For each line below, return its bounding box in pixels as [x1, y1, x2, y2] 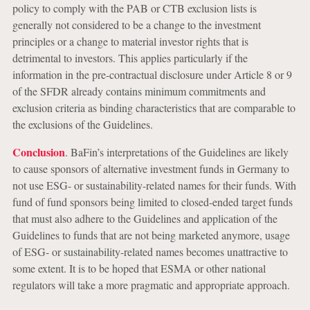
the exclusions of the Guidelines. [12, 117, 153, 131]
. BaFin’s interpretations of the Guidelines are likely [64, 145, 289, 159]
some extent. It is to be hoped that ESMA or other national [12, 261, 266, 275]
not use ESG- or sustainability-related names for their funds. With [12, 178, 296, 192]
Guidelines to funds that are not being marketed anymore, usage [12, 228, 290, 242]
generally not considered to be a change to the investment [12, 17, 261, 32]
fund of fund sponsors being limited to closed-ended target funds [12, 194, 293, 209]
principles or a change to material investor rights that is [12, 34, 248, 48]
